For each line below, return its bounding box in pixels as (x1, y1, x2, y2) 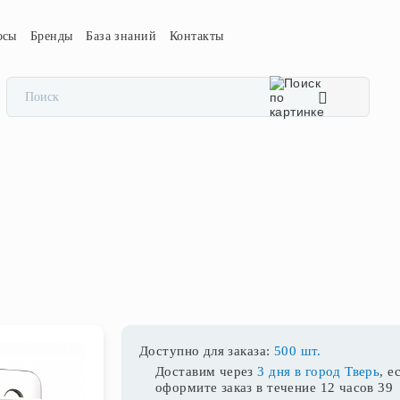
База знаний (86, 29, 156, 43)
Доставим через (155, 364, 258, 379)
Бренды (29, 29, 73, 43)
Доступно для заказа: (139, 344, 274, 358)
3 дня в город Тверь (257, 364, 380, 379)
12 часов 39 (320, 380, 394, 395)
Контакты (170, 29, 224, 43)
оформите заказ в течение (155, 380, 321, 395)
